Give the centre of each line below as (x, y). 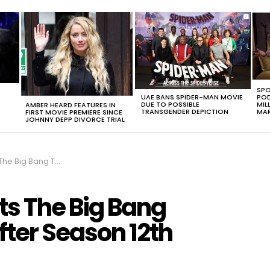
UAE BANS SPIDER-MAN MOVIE (192, 97)
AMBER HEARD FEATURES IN (71, 105)
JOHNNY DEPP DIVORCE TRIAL (75, 119)
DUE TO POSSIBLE (170, 104)
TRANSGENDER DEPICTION (185, 111)
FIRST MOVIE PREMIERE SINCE (74, 112)
